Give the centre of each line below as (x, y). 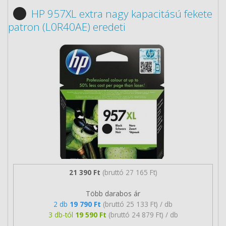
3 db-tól (62, 214)
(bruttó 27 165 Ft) (130, 172)
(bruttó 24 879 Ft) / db (143, 214)
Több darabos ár (113, 193)
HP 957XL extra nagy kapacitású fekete (122, 14)
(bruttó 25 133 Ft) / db (138, 204)
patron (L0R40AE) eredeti (67, 27)
